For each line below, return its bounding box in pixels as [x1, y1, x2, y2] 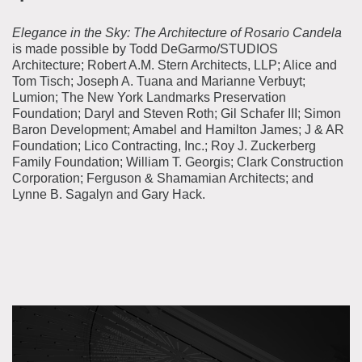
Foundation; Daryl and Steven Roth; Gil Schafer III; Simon [12, 107, 341, 121]
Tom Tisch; [12, 74, 77, 89]
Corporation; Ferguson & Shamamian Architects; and [12, 171, 314, 186]
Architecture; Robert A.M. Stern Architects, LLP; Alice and [12, 58, 337, 73]
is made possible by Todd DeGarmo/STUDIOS [12, 42, 278, 57]
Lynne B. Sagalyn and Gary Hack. [12, 187, 205, 202]
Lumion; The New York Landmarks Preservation [12, 90, 286, 105]
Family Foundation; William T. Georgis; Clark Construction [12, 155, 343, 170]
